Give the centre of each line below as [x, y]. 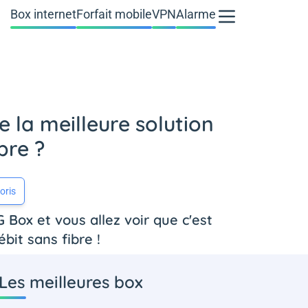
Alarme [196, 14]
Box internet [43, 14]
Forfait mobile [114, 14]
